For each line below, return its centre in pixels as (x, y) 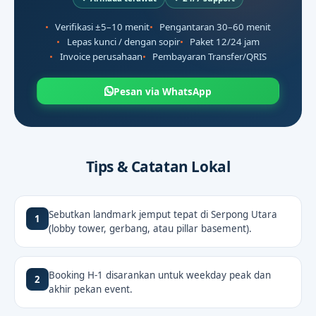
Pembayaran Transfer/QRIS (209, 57)
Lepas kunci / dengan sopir (123, 42)
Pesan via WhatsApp (163, 91)
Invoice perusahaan (101, 57)
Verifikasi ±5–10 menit (102, 27)
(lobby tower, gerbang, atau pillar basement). (150, 229)
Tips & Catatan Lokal (158, 167)
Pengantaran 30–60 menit (215, 27)
